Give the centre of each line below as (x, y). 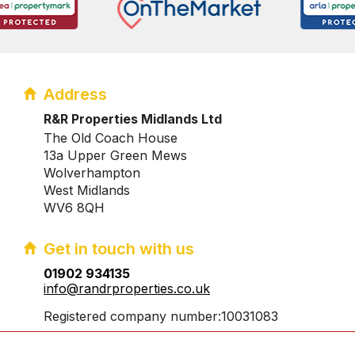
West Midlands (87, 190)
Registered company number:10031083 (161, 316)
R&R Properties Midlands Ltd (133, 118)
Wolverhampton (92, 172)
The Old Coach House (111, 137)
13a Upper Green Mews (115, 155)
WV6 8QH (74, 207)
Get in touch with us (119, 248)
